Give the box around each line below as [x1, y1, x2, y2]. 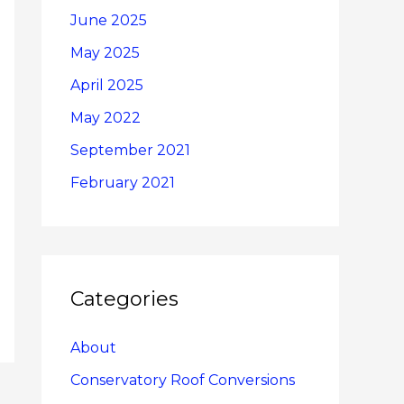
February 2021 [70, 173, 175, 191]
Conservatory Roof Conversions [70, 371, 295, 389]
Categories [70, 286, 179, 311]
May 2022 [70, 108, 141, 126]
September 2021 [70, 141, 190, 159]
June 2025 [70, 11, 147, 29]
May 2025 [70, 43, 140, 61]
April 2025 [70, 76, 143, 94]
